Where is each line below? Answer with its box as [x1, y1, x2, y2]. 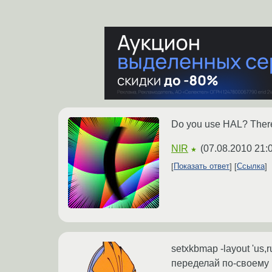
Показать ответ [174, 161, 229, 171]
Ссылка [237, 161, 265, 171]
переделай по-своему [171, 257, 269, 268]
